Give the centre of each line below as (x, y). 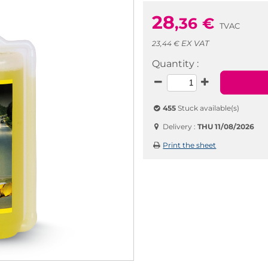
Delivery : (179, 127)
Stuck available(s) (208, 108)
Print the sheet (190, 145)
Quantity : (175, 64)
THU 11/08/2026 (226, 127)
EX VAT (195, 43)
